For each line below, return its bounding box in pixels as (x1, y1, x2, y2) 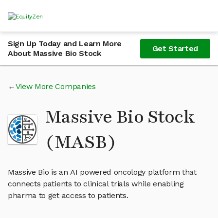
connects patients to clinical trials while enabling (8, 179, 184, 188)
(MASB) (45, 130, 116, 154)
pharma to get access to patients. (8, 191, 128, 200)
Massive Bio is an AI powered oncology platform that (8, 167, 197, 177)
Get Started (152, 44, 198, 53)
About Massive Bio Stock (8, 49, 101, 58)
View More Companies (15, 82, 96, 91)
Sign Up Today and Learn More (8, 39, 122, 48)
